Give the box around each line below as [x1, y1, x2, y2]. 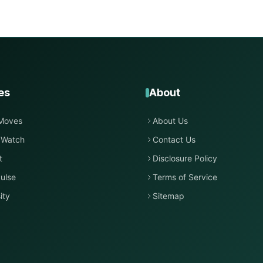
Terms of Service [153, 172, 217, 182]
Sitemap [153, 191, 184, 201]
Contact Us [153, 134, 195, 144]
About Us [153, 116, 188, 126]
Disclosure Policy [153, 153, 217, 163]
